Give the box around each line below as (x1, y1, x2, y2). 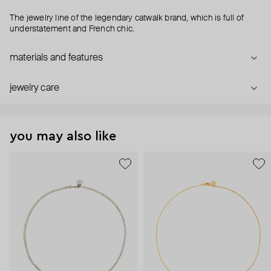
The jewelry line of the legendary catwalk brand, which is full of (10, 14, 244, 23)
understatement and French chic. (10, 25, 135, 34)
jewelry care (10, 83, 59, 94)
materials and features (10, 53, 103, 64)
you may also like (10, 129, 116, 143)
